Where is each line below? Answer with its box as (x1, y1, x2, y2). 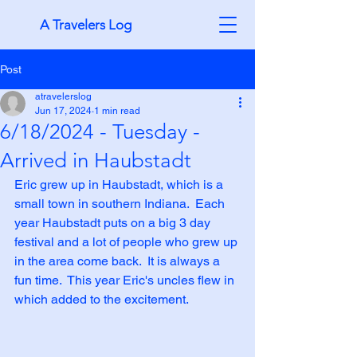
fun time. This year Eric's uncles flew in (14, 273, 237, 288)
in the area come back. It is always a (14, 253, 223, 269)
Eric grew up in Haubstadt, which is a (14, 177, 226, 192)
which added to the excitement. (14, 292, 189, 307)
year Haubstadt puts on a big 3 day (14, 215, 214, 230)
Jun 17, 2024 (35, 105, 92, 116)
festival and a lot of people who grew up (14, 234, 241, 249)
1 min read (94, 105, 140, 116)
